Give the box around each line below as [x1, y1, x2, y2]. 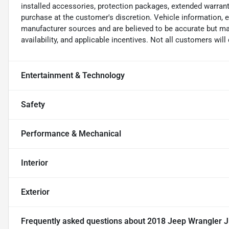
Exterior [21, 187, 50, 197]
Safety [21, 100, 45, 110]
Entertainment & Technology [21, 71, 125, 81]
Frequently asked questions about [21, 216, 147, 226]
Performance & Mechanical [21, 129, 121, 139]
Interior [21, 158, 48, 168]
